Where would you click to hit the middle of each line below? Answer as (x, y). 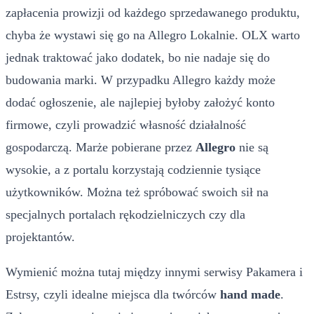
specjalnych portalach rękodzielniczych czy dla (125, 214)
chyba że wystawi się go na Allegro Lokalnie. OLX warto (153, 35)
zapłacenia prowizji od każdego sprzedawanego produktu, (153, 12)
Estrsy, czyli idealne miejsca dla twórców (113, 294)
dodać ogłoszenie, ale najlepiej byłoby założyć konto (140, 102)
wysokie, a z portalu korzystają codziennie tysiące (133, 169)
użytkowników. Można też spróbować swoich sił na (137, 192)
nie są (252, 147)
